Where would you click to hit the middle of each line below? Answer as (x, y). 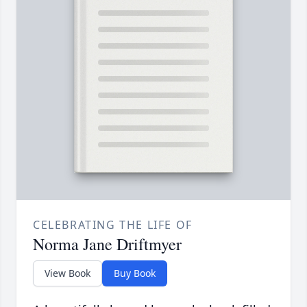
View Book (67, 273)
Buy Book (135, 273)
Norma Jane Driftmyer (107, 244)
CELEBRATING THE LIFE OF (113, 225)
